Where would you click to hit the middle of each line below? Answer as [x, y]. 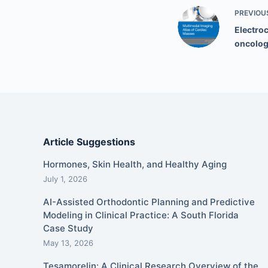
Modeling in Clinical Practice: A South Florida [141, 215]
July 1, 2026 [65, 179]
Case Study [68, 228]
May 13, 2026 [68, 243]
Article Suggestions [89, 142]
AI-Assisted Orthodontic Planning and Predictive [149, 202]
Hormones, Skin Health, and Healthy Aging [135, 164]
